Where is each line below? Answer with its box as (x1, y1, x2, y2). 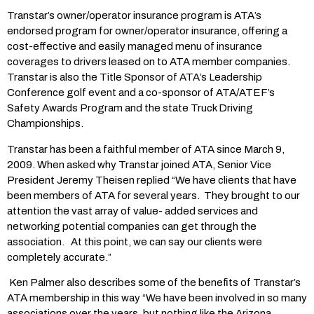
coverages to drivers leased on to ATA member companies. (7, 56, 290, 68)
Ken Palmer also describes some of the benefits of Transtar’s (9, 277, 301, 289)
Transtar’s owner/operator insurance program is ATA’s (7, 10, 261, 22)
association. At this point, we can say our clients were (7, 235, 262, 247)
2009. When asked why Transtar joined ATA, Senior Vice (7, 158, 271, 170)
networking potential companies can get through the (7, 220, 257, 232)
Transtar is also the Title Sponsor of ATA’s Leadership (7, 71, 262, 83)
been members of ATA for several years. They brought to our (7, 189, 300, 201)
